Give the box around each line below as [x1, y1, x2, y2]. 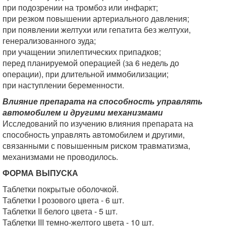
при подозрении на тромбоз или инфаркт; [3, 2, 158, 13]
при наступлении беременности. [3, 79, 124, 91]
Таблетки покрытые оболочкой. [3, 183, 119, 195]
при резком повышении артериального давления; [3, 13, 189, 24]
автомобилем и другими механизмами [3, 106, 163, 118]
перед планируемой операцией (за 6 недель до [3, 57, 179, 69]
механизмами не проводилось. [3, 151, 118, 162]
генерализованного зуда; [3, 35, 96, 46]
